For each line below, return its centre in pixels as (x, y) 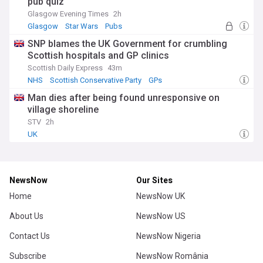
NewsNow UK (161, 196)
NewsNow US (161, 216)
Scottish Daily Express (65, 68)
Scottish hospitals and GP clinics (98, 55)
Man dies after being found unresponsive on (124, 98)
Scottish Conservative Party (96, 80)
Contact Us (30, 236)
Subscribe (28, 256)
